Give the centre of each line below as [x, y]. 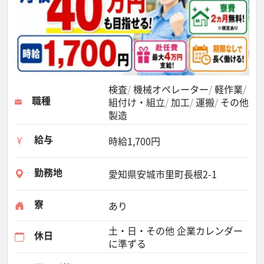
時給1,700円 [134, 141]
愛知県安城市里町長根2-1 [163, 174]
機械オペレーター [171, 89]
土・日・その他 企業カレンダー [176, 230]
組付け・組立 [137, 102]
